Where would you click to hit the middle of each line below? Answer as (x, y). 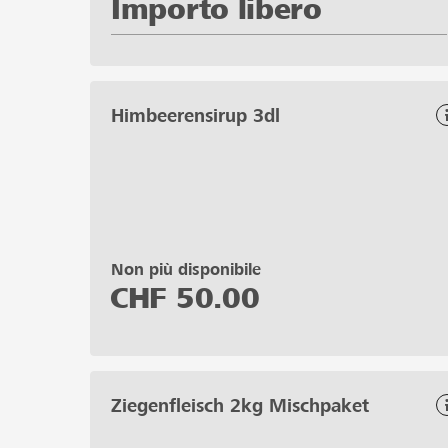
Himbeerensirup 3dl (195, 115)
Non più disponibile (186, 269)
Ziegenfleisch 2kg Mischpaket (240, 405)
